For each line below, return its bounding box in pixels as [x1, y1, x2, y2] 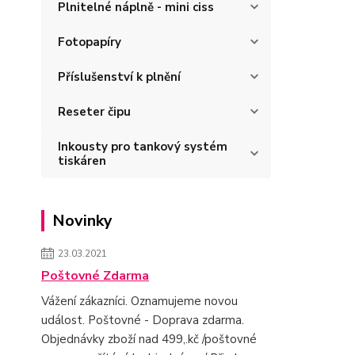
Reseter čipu [58, 104, 131, 120]
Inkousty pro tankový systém [58, 139, 227, 155]
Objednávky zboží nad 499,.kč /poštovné [41, 331, 257, 347]
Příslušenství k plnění [58, 69, 181, 85]
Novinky [52, 210, 113, 231]
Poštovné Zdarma [41, 267, 149, 284]
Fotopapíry [58, 34, 121, 50]
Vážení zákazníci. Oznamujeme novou [41, 293, 238, 309]
